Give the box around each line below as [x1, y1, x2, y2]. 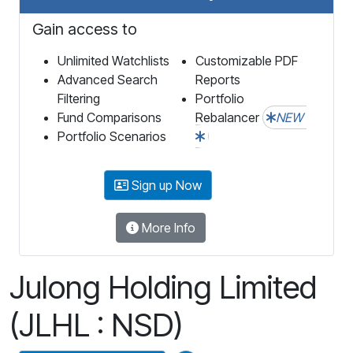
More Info [139, 219, 195, 236]
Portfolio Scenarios [58, 128, 166, 144]
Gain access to [32, 19, 137, 39]
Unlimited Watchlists [58, 52, 169, 69]
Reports [195, 71, 240, 87]
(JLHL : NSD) [9, 305, 184, 344]
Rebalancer [195, 109, 262, 125]
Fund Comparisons [58, 109, 162, 125]
